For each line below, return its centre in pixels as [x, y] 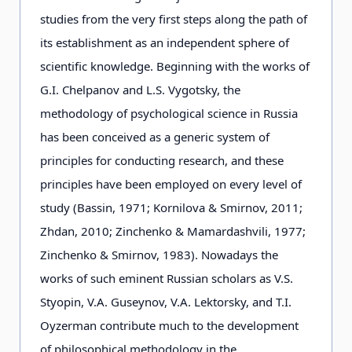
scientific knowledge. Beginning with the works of [175, 66]
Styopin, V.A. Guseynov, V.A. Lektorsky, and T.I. [166, 302]
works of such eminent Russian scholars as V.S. [167, 278]
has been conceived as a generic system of [155, 137]
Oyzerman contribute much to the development [169, 325]
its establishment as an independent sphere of [165, 42]
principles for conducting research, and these [162, 160]
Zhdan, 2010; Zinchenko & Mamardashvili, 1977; [173, 231]
